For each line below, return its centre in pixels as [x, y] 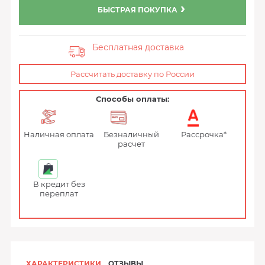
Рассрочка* [203, 134]
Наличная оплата [59, 134]
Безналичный [132, 134]
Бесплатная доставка [138, 47]
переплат [59, 193]
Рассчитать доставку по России [132, 74]
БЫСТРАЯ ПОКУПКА [138, 10]
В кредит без [59, 184]
